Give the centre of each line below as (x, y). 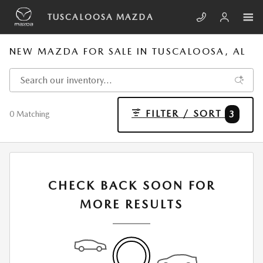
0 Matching (30, 114)
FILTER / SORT (184, 114)
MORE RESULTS (131, 205)
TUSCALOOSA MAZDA (100, 17)
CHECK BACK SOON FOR (131, 186)
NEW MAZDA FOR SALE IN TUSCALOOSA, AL (128, 51)
